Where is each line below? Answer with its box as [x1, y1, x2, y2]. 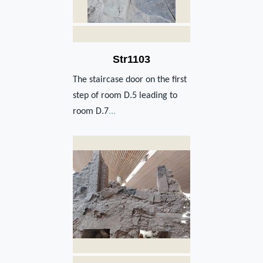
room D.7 [73, 106, 109, 116]
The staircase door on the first [73, 75, 187, 85]
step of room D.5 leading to [73, 90, 177, 100]
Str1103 [113, 53, 150, 65]
